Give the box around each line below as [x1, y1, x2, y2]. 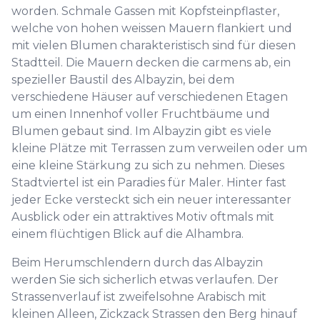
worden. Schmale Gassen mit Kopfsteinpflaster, [11, 4, 279, 18]
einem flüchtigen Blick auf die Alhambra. [11, 227, 244, 241]
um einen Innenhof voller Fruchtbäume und [11, 107, 270, 121]
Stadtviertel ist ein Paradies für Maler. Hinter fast [11, 176, 286, 189]
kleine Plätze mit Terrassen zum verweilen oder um [11, 141, 307, 155]
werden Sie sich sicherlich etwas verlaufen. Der [11, 273, 279, 286]
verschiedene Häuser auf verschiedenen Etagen [11, 90, 288, 104]
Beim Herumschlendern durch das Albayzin [11, 256, 263, 269]
